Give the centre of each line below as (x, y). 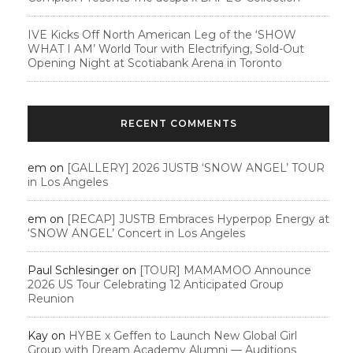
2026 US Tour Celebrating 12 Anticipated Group (156, 284)
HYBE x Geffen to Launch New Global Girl (183, 335)
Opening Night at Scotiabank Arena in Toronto (155, 63)
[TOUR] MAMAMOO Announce (225, 270)
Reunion (52, 298)
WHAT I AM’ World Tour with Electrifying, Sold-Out (166, 48)
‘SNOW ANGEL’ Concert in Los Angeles (136, 233)
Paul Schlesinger (73, 270)
